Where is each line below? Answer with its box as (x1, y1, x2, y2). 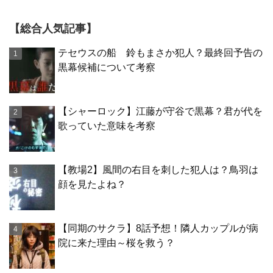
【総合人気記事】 (9, 23, 97, 35)
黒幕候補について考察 (58, 62, 155, 73)
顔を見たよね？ (58, 179, 126, 190)
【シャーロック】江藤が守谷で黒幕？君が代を (58, 106, 263, 117)
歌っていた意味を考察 (58, 121, 155, 132)
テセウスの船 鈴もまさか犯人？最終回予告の (58, 48, 263, 58)
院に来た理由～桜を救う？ (58, 238, 175, 249)
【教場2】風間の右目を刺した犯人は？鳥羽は (58, 165, 258, 175)
